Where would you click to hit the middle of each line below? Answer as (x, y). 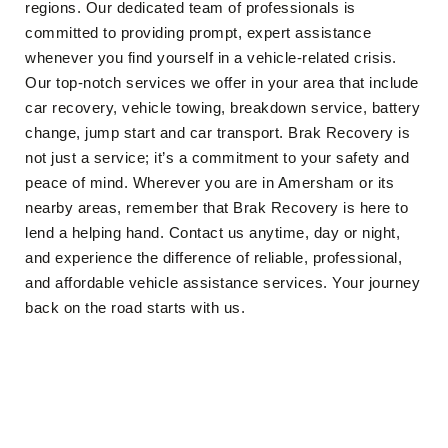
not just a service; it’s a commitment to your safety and (217, 157)
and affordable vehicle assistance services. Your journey (222, 282)
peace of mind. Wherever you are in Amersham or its (209, 182)
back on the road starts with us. (135, 307)
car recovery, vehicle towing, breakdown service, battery (222, 107)
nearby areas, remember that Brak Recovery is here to (216, 207)
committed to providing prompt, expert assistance (198, 32)
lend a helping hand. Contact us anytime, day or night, (212, 232)
